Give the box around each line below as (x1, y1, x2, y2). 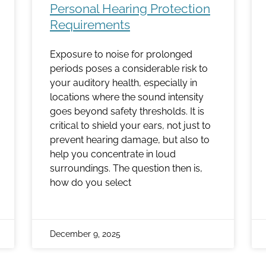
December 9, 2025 (50, 229, 121, 239)
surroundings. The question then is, (50, 162, 202, 174)
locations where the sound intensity (50, 91, 204, 103)
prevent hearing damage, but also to (50, 134, 210, 145)
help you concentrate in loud (50, 148, 176, 160)
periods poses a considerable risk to (50, 62, 208, 74)
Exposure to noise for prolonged (50, 48, 192, 60)
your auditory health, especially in (50, 77, 197, 88)
